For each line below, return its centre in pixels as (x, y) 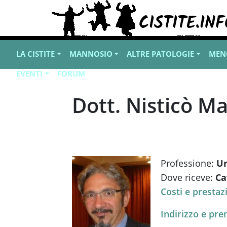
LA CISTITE (35, 54)
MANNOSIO (91, 54)
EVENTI (29, 73)
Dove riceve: (188, 177)
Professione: (188, 163)
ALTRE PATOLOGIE (161, 54)
